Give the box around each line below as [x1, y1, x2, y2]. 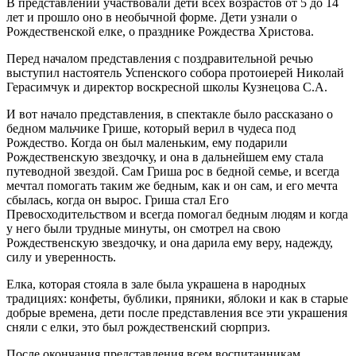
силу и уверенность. [6, 250, 116, 264]
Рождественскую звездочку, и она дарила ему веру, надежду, [6, 235, 333, 250]
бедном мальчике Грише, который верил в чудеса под [6, 121, 296, 135]
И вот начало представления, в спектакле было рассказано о [6, 106, 333, 121]
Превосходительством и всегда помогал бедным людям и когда [6, 207, 348, 221]
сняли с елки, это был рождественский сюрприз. [6, 319, 270, 334]
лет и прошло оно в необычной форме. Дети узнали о [6, 10, 297, 24]
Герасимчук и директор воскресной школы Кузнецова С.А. [6, 79, 327, 94]
